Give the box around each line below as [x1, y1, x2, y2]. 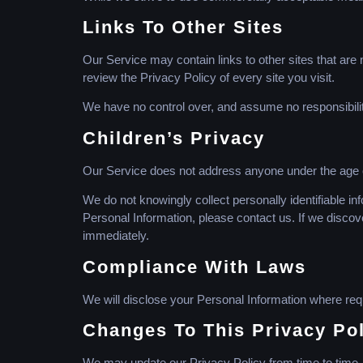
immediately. [83, 228, 149, 243]
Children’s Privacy [83, 127, 265, 148]
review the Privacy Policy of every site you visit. [83, 70, 335, 85]
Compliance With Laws [83, 256, 306, 277]
